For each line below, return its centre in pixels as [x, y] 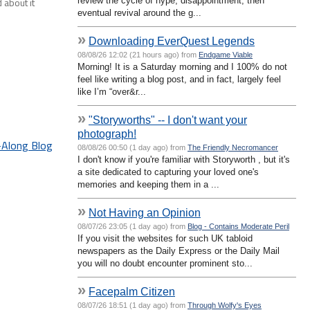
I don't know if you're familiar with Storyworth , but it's [184, 159]
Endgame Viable [226, 54]
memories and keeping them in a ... [148, 184]
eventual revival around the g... [139, 12]
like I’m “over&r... [112, 91]
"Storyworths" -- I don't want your [168, 119]
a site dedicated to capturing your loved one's [168, 172]
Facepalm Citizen [132, 291]
